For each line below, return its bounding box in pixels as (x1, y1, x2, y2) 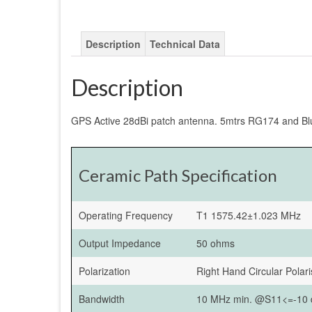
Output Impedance (79, 235, 161, 250)
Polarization (79, 263, 130, 278)
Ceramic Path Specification (79, 164, 277, 185)
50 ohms (196, 235, 235, 250)
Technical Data (150, 37, 220, 51)
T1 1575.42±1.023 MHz (196, 208, 301, 222)
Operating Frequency (79, 208, 173, 222)
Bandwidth (79, 291, 125, 306)
